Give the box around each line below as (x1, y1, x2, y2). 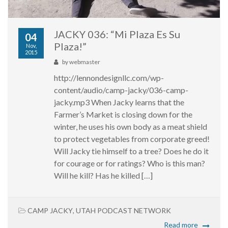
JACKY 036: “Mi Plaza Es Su (54, 28, 180, 41)
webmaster (69, 58, 100, 66)
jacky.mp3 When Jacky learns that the (54, 97, 184, 107)
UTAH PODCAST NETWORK (76, 206, 171, 215)
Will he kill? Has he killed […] (54, 170, 153, 181)
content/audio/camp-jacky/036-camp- (54, 85, 188, 95)
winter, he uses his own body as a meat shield (54, 122, 207, 132)
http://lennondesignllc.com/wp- (54, 73, 164, 83)
